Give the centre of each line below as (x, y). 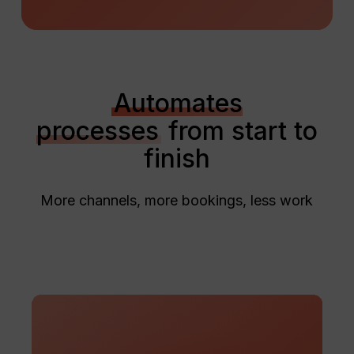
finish (177, 159)
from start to (239, 131)
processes (97, 131)
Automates (178, 104)
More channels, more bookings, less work (177, 201)
